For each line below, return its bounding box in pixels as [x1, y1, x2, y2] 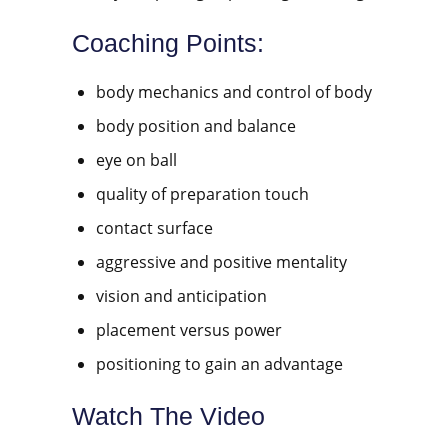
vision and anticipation [96, 285, 267, 308]
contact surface [96, 217, 213, 240]
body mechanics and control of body [96, 81, 372, 104]
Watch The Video [72, 402, 265, 431]
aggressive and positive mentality [96, 251, 347, 274]
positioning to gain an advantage [96, 353, 343, 376]
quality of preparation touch [96, 183, 309, 206]
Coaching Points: [72, 29, 264, 58]
